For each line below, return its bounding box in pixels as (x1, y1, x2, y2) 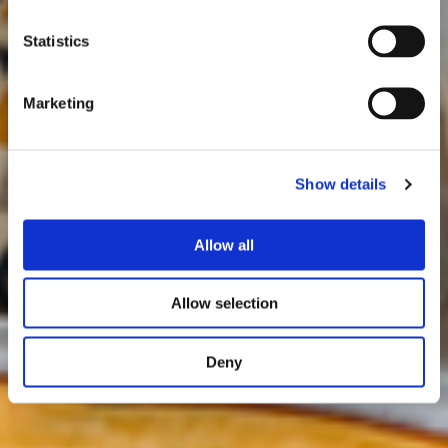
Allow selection (170, 294, 278, 312)
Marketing (23, 94, 94, 111)
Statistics (23, 32, 89, 49)
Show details (295, 175, 387, 193)
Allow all (194, 236, 254, 253)
